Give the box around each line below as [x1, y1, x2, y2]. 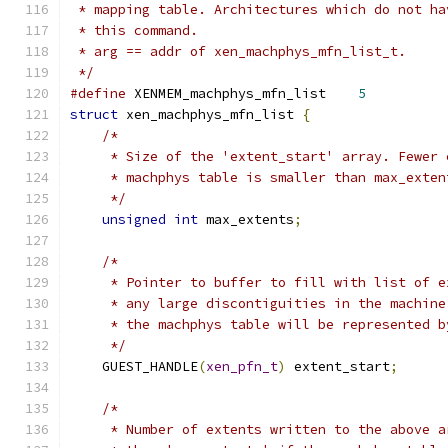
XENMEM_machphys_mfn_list [126, 85, 358, 102]
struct [70, 106, 118, 123]
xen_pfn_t [206, 358, 278, 375]
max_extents [198, 211, 294, 228]
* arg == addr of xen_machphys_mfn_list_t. [70, 43, 406, 60]
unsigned [102, 211, 166, 228]
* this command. [70, 22, 198, 39]
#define [70, 85, 126, 102]
